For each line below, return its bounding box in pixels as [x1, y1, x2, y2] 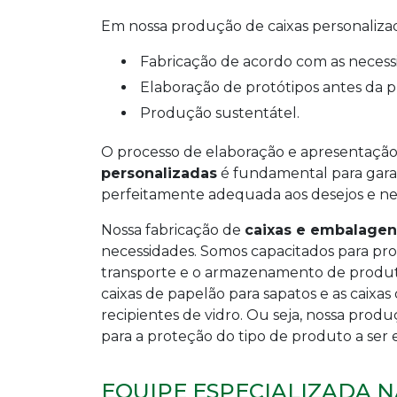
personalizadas [101, 164, 217, 182]
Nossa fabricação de [101, 221, 245, 238]
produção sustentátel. [151, 104, 300, 121]
